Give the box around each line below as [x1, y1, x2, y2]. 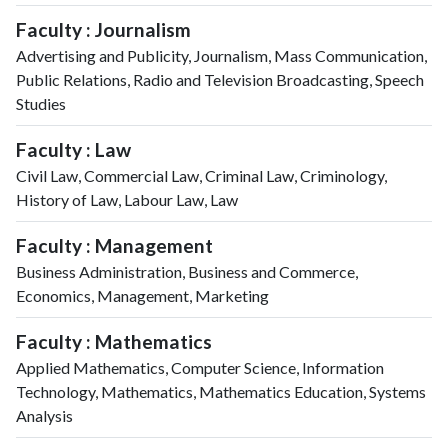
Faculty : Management [16, 233, 213, 257]
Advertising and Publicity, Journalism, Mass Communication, [16, 45, 427, 65]
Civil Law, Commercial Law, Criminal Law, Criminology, [16, 165, 387, 185]
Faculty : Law [16, 137, 131, 161]
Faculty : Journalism [16, 17, 191, 41]
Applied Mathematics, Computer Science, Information [16, 357, 384, 377]
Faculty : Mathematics [16, 329, 212, 353]
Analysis [16, 405, 73, 425]
